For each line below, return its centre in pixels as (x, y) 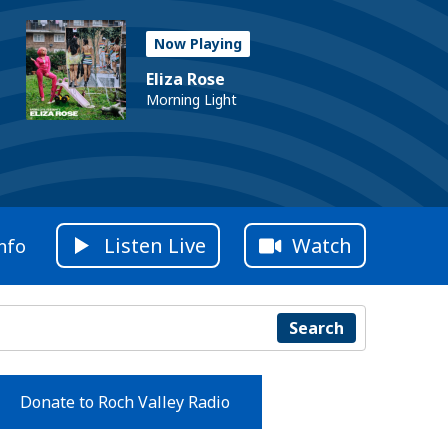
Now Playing (198, 43)
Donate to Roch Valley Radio (124, 401)
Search (316, 327)
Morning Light (191, 99)
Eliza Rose (185, 79)
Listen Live (155, 246)
